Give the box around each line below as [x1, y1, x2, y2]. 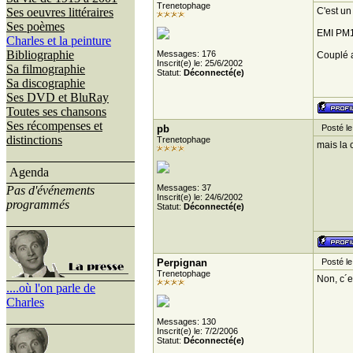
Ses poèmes [6, 20, 65, 33]
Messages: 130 [156, 317, 216, 326]
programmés [6, 198, 69, 211]
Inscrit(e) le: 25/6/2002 [156, 58, 243, 68]
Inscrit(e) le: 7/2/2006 [156, 326, 238, 336]
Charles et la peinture [6, 34, 111, 47]
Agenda [9, 165, 49, 179]
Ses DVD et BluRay [6, 91, 109, 104]
